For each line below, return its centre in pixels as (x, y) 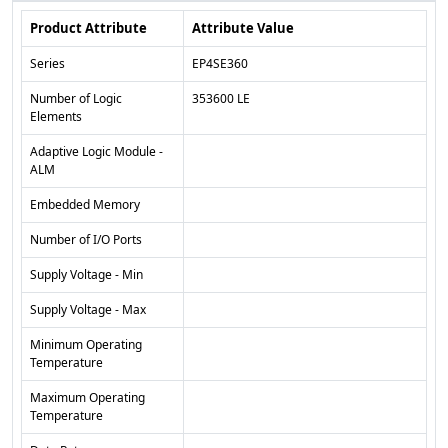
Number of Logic (76, 99)
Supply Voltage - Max (88, 310)
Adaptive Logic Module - (96, 152)
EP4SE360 (220, 64)
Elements (56, 117)
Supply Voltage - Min (86, 275)
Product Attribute (88, 28)
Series (47, 64)
